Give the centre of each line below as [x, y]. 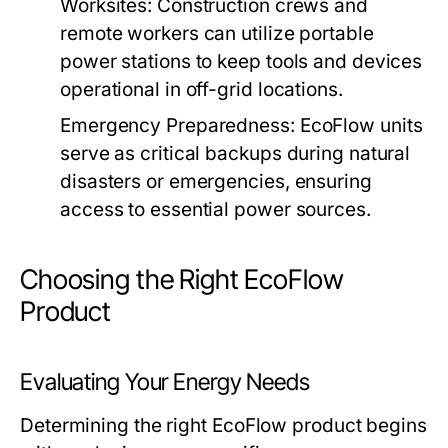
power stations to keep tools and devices [241, 62]
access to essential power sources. [215, 210]
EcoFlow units [358, 126]
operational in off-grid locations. [201, 90]
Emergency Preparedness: [177, 126]
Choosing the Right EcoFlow [182, 280]
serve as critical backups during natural [235, 154]
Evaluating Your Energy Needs [165, 382]
